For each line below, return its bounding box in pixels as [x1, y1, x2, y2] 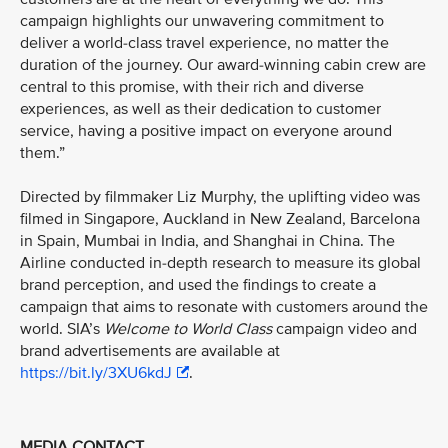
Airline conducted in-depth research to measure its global [20, 253, 421, 273]
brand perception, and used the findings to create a [20, 275, 376, 295]
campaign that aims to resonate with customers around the [20, 297, 428, 317]
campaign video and [272, 319, 417, 339]
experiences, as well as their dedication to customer [20, 99, 381, 119]
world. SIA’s [20, 319, 104, 339]
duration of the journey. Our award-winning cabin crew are [20, 55, 426, 75]
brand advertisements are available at [20, 341, 280, 361]
